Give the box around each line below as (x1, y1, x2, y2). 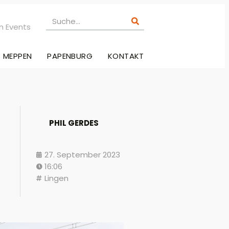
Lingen (44, 173, 68, 184)
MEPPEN (3, 51, 32, 61)
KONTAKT (108, 51, 144, 61)
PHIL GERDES (49, 118, 99, 129)
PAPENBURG (47, 51, 93, 61)
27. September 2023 (44, 149, 120, 161)
